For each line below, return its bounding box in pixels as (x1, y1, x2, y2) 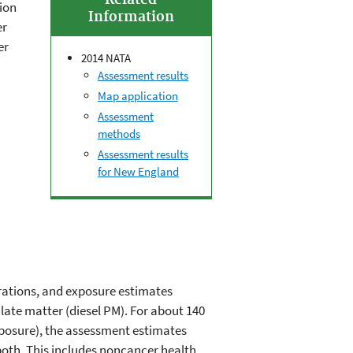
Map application (97, 88, 178, 104)
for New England (97, 163, 179, 179)
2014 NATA (80, 50, 131, 66)
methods (97, 125, 140, 141)
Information (87, 9, 174, 27)
